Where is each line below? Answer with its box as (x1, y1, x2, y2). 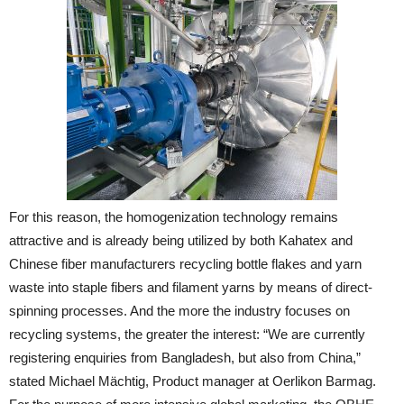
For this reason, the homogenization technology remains (9, 209, 338, 225)
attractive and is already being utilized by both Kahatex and (9, 233, 353, 248)
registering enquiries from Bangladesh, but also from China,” (9, 350, 361, 365)
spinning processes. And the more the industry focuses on (9, 303, 350, 318)
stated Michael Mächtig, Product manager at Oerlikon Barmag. (9, 373, 376, 389)
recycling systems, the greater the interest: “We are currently (9, 326, 365, 342)
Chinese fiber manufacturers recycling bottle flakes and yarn (9, 256, 362, 271)
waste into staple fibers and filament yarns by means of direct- (9, 280, 372, 295)
